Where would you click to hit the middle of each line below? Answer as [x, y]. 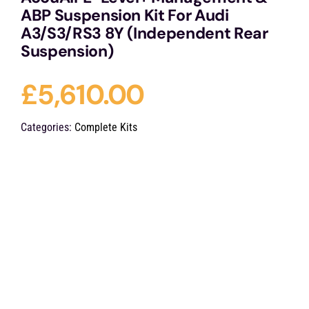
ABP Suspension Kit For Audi [124, 16]
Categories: [47, 128]
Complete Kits [106, 128]
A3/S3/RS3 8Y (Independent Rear [144, 33]
